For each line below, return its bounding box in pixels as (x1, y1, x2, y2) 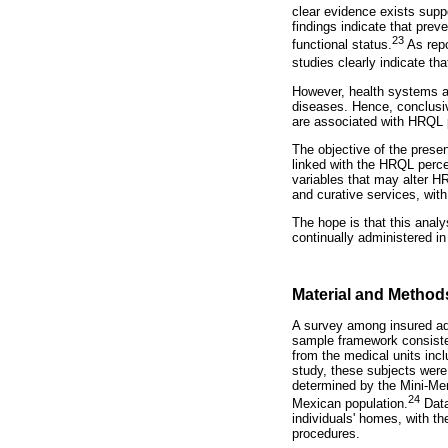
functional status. (292, 37, 392, 53)
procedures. (292, 425, 360, 441)
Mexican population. (292, 395, 408, 411)
